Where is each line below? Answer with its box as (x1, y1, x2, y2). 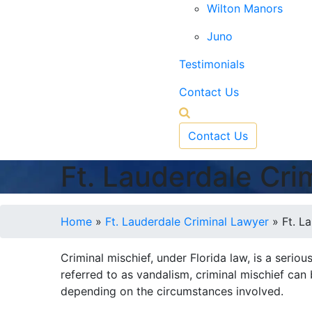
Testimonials (179, 57, 244, 71)
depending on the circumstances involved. (61, 284, 283, 298)
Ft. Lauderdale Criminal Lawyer (105, 214, 269, 228)
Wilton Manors (207, 1, 283, 15)
